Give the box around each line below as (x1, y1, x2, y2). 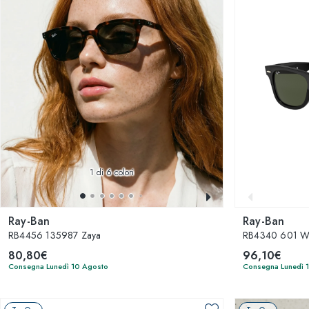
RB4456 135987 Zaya (8, 228, 101, 242)
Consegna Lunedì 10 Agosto (8, 261, 108, 272)
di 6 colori (94, 166, 134, 179)
